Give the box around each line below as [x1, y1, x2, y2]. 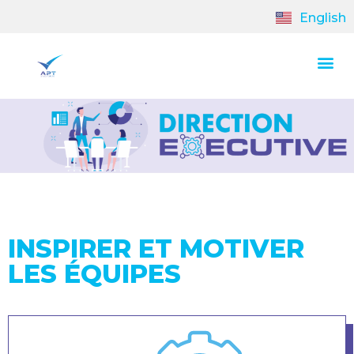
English [299, 10, 346, 26]
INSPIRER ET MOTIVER [8, 232, 304, 264]
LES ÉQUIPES [8, 258, 181, 289]
